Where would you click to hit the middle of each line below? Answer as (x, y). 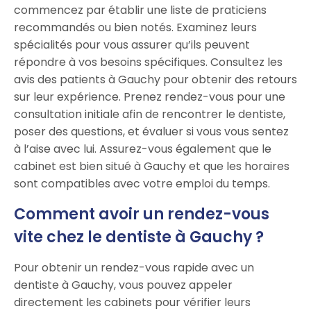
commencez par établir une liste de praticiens (140, 10)
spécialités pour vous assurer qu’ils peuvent (132, 45)
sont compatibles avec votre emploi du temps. (142, 184)
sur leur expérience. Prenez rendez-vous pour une (150, 97)
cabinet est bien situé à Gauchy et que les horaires (152, 167)
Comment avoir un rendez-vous (142, 215)
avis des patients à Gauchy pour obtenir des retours (155, 80)
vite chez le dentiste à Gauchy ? (139, 237)
